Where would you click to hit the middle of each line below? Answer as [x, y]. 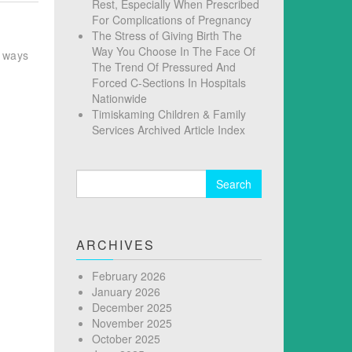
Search [93, 177]
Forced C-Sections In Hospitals [169, 82]
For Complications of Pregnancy [171, 19]
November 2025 [132, 323]
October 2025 [126, 339]
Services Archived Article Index [168, 129]
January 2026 [126, 292]
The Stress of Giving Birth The [167, 35]
